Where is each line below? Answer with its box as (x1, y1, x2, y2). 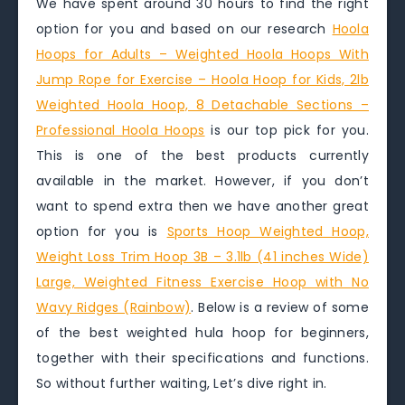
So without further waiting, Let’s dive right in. (36, 374, 327, 392)
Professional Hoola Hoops (36, 121, 205, 139)
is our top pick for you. (204, 121, 369, 139)
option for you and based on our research (36, 20, 333, 38)
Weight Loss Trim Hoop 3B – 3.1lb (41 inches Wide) (36, 248, 369, 266)
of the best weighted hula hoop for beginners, (36, 324, 369, 342)
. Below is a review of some (191, 298, 369, 316)
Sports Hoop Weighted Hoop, (166, 222, 369, 240)
